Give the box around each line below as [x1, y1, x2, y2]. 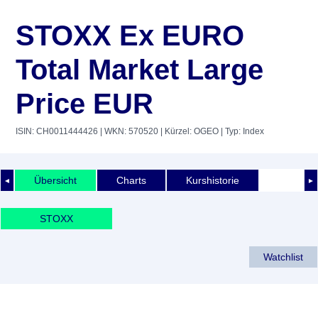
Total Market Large [16, 54, 263, 85]
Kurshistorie [186, 174, 239, 186]
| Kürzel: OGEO [158, 126, 219, 136]
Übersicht [34, 174, 77, 186]
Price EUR [16, 88, 153, 119]
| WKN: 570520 [98, 126, 158, 136]
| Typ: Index [219, 126, 264, 136]
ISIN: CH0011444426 [16, 126, 98, 136]
